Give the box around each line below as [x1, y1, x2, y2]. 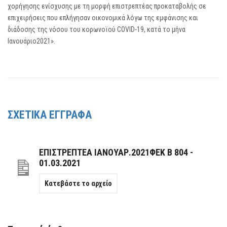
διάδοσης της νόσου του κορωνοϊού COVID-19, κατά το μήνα [8, 25, 185, 33]
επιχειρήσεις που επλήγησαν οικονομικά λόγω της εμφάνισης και [8, 14, 198, 22]
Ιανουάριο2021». [8, 37, 55, 45]
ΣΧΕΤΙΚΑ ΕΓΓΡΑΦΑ [8, 108, 92, 121]
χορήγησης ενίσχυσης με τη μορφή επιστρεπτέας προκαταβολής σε [8, 2, 206, 10]
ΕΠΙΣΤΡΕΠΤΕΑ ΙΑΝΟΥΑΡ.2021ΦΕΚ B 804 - [39, 147, 193, 158]
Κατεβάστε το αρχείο [44, 179, 112, 187]
